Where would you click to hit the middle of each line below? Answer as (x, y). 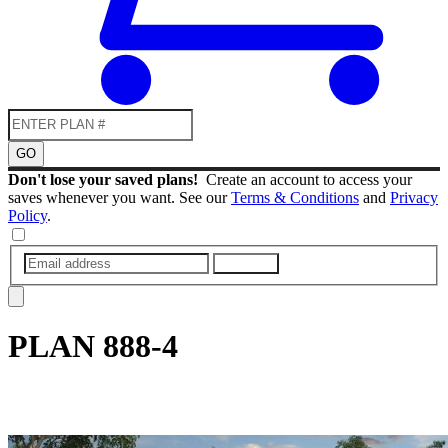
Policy (27, 215)
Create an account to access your (309, 179)
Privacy (414, 197)
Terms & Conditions (295, 197)
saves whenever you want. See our (119, 197)
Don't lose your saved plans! (107, 179)
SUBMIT (246, 263)
